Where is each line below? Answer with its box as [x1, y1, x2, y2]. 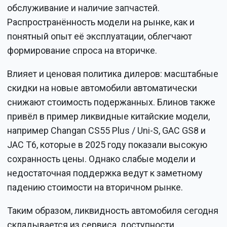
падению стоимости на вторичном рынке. [7, 182, 183, 193]
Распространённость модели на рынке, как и [7, 17, 195, 28]
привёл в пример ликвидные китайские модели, [7, 111, 210, 122]
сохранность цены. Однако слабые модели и [7, 154, 196, 165]
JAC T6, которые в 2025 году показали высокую [7, 139, 208, 150]
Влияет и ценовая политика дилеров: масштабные [7, 68, 219, 80]
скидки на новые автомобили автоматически [7, 83, 198, 94]
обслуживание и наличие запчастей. [7, 3, 160, 14]
